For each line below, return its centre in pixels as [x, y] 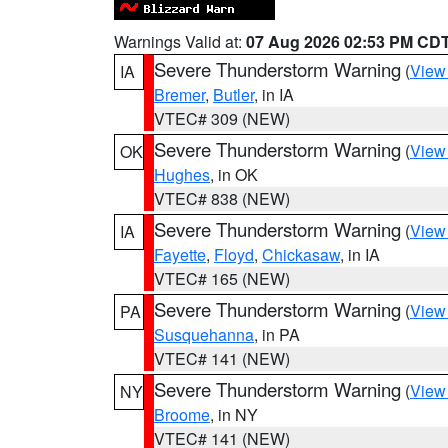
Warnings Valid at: [180, 41]
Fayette [180, 254]
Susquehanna [204, 334]
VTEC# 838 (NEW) [222, 198]
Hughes [182, 174]
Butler [233, 94]
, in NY [234, 414]
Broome [182, 414]
